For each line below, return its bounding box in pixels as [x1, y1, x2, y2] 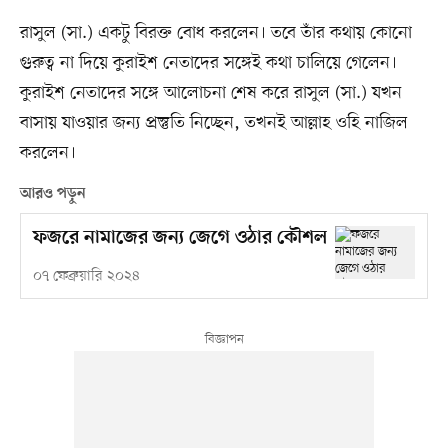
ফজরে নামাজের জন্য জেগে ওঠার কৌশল [32, 226, 327, 250]
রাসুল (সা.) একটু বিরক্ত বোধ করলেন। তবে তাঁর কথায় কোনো [19, 20, 412, 45]
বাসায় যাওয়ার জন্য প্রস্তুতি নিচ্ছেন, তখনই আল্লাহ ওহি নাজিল [19, 110, 408, 135]
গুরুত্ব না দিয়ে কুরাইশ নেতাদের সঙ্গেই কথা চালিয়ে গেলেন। [19, 50, 397, 75]
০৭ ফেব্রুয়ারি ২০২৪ [32, 266, 140, 286]
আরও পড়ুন [19, 184, 86, 203]
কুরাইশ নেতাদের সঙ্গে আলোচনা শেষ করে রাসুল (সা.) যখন [19, 80, 402, 105]
